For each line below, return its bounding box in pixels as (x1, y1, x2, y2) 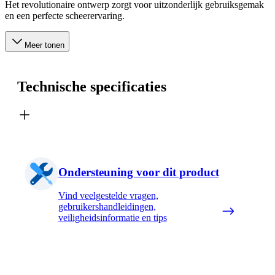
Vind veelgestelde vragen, (58, 190, 158, 201)
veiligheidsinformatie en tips (58, 212, 167, 223)
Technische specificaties (17, 79, 166, 95)
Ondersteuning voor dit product (58, 165, 219, 179)
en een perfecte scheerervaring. (5, 10, 125, 21)
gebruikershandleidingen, (58, 201, 156, 212)
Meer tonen (25, 41, 64, 50)
